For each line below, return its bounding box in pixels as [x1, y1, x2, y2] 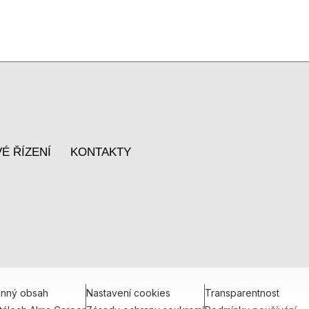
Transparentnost [205, 287, 279, 299]
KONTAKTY [70, 146, 131, 159]
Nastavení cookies [86, 287, 170, 299]
